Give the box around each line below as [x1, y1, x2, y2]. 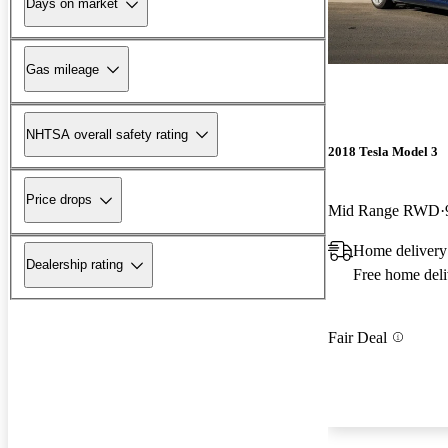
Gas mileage [26, 61, 99, 77]
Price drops [26, 192, 92, 208]
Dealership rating [26, 257, 123, 273]
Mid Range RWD [328, 202, 440, 220]
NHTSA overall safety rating [26, 126, 188, 142]
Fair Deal [328, 328, 387, 346]
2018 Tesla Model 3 [328, 144, 438, 160]
